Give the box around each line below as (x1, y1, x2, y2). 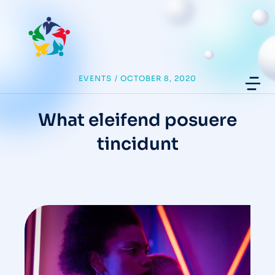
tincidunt (96, 133, 179, 155)
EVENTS (78, 74, 112, 83)
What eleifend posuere (38, 109, 237, 131)
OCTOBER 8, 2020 (120, 74, 197, 83)
